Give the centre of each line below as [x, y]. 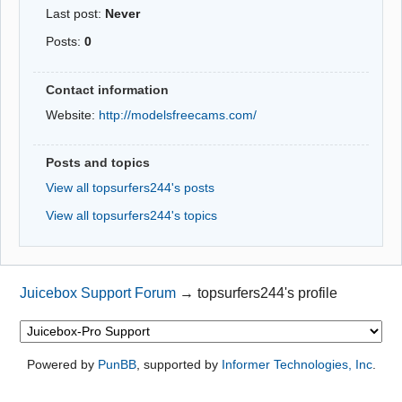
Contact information [108, 89]
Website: [73, 114]
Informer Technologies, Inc [297, 364]
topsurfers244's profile [268, 293]
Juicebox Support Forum [98, 293]
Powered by [62, 364]
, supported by [179, 364]
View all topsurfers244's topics [132, 216]
